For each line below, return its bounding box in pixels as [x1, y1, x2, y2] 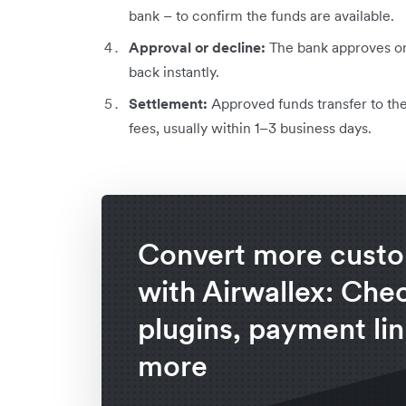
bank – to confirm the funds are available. [129, 5, 394, 24]
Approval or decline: [129, 37, 266, 56]
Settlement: [129, 93, 208, 112]
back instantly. [129, 62, 219, 81]
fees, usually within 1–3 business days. [129, 118, 372, 137]
